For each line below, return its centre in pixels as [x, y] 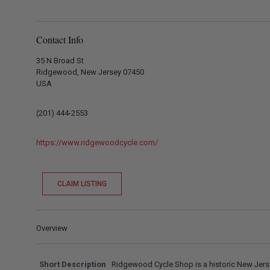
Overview [52, 228]
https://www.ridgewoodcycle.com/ [97, 143]
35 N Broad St [60, 61]
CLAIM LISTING [82, 184]
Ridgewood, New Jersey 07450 [90, 72]
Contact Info [60, 40]
